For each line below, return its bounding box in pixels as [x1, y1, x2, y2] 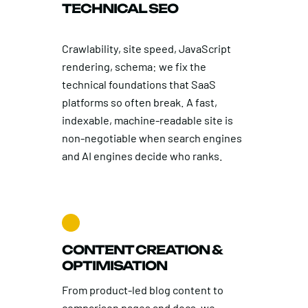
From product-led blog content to [61, 283, 223, 297]
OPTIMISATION [61, 258, 167, 274]
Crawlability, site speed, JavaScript [61, 42, 231, 56]
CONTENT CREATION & [61, 242, 222, 258]
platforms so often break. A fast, [61, 96, 217, 109]
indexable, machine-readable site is [61, 113, 233, 127]
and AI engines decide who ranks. [61, 149, 223, 163]
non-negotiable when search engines [61, 131, 242, 145]
